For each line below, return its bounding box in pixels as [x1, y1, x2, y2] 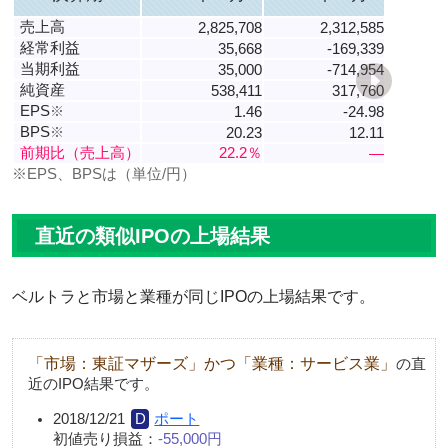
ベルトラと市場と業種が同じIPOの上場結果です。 [12, 287, 375, 305]
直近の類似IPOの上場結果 [35, 224, 270, 247]
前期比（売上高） [20, 143, 140, 161]
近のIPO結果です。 [28, 376, 159, 393]
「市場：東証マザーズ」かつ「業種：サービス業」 [28, 354, 396, 373]
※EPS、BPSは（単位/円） [12, 164, 196, 182]
